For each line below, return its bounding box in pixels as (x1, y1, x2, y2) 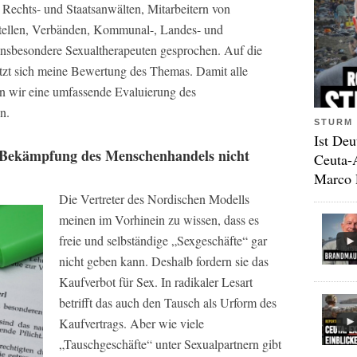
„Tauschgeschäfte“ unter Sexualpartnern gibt (59, 335, 281, 352)
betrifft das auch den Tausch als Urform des (59, 294, 277, 311)
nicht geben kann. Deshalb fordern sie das (59, 253, 269, 269)
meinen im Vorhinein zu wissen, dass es (59, 211, 259, 228)
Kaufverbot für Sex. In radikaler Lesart (59, 273, 253, 290)
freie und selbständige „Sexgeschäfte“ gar (59, 232, 267, 249)
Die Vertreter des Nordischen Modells (59, 190, 249, 207)
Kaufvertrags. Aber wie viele (59, 315, 204, 331)
